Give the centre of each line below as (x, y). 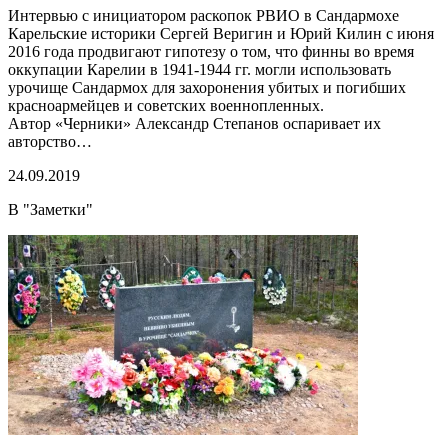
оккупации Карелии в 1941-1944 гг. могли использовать (199, 69)
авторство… (50, 141)
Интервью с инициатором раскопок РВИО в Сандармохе (203, 15)
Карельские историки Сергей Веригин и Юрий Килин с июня (221, 33)
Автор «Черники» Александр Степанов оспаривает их (194, 123)
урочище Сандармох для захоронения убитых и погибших (207, 87)
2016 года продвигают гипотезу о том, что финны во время (211, 51)
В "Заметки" (50, 209)
